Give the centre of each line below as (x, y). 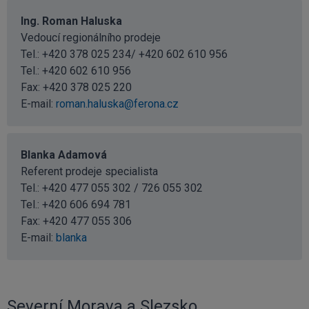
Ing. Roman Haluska (71, 21)
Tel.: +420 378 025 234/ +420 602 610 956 (124, 54)
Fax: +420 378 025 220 (76, 88)
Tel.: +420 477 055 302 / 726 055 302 (112, 188)
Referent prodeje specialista (89, 172)
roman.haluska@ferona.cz (117, 104)
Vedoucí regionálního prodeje (91, 38)
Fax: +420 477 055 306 (76, 221)
